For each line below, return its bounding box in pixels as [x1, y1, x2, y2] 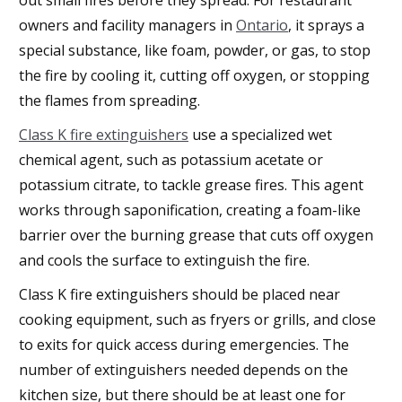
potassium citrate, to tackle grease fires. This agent [19, 174, 363, 195]
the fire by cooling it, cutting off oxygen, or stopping [19, 65, 370, 85]
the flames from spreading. [19, 90, 200, 110]
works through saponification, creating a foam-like [19, 199, 361, 220]
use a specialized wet [188, 124, 332, 144]
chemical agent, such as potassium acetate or [19, 149, 323, 170]
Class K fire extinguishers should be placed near [19, 284, 340, 304]
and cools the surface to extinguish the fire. [19, 249, 310, 270]
